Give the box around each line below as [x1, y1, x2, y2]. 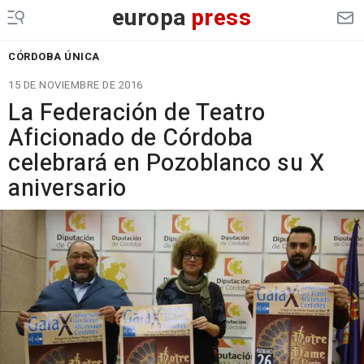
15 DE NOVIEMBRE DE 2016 [8, 77, 143, 93]
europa [111, 2, 187, 35]
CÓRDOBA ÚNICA [8, 49, 100, 64]
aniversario [8, 171, 127, 206]
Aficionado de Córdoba [8, 121, 253, 155]
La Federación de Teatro [8, 96, 266, 130]
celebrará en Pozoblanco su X [8, 146, 324, 180]
